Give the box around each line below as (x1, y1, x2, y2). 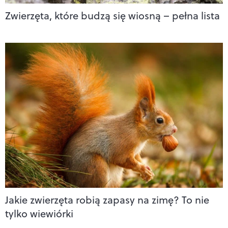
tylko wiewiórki (5, 206, 73, 221)
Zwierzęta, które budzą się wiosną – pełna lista (5, 8, 220, 23)
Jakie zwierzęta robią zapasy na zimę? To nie (5, 192, 209, 207)
